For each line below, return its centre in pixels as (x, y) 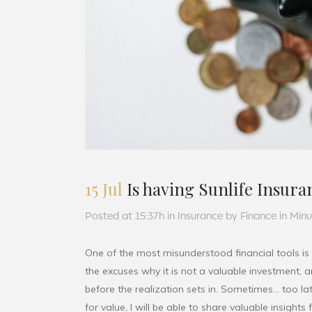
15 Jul (104, 189)
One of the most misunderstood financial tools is (197, 253)
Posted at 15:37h (125, 216)
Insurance (200, 216)
